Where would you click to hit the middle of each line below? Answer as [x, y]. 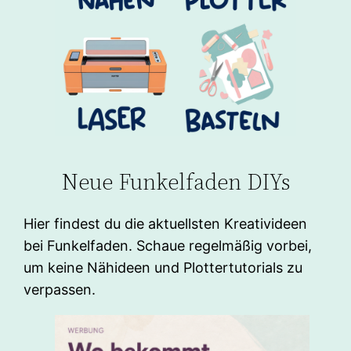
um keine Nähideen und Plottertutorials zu [163, 268]
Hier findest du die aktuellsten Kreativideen [166, 224]
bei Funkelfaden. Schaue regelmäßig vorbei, [168, 246]
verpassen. [60, 290]
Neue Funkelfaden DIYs [175, 181]
